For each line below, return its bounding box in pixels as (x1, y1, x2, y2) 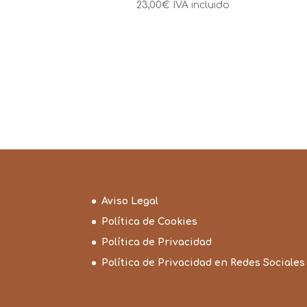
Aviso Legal (101, 196, 159, 207)
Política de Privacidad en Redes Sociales (101, 258, 306, 269)
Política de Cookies (101, 217, 198, 228)
